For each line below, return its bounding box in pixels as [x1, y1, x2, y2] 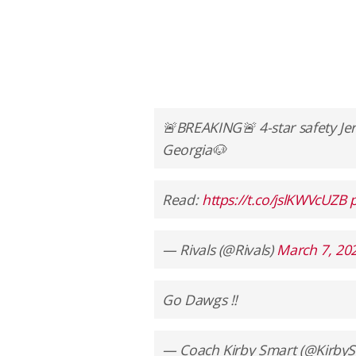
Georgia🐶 [162, 139, 226, 159]
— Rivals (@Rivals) [162, 239, 277, 259]
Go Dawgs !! [162, 289, 238, 309]
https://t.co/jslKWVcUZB [201, 189, 346, 209]
